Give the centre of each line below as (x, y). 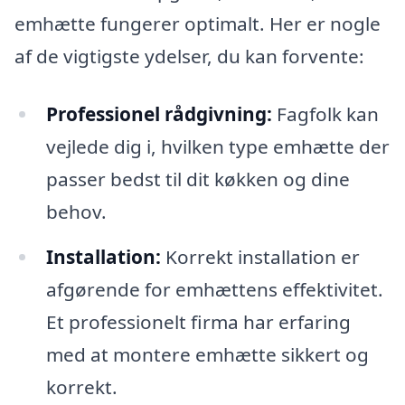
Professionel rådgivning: (159, 113)
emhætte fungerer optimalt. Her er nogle (198, 24)
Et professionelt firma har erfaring (198, 321)
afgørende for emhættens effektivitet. (214, 289)
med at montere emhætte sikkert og (207, 354)
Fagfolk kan (325, 113)
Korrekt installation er (260, 256)
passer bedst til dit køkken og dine (198, 179)
